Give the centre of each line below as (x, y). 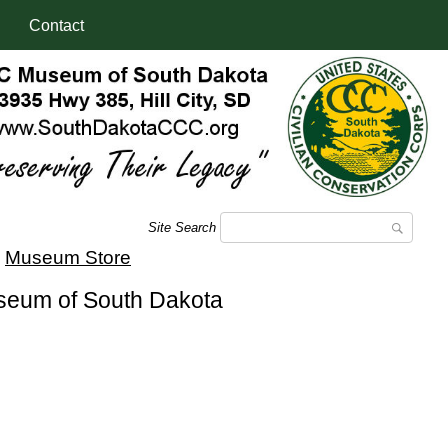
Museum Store (68, 257)
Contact (57, 25)
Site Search (184, 227)
